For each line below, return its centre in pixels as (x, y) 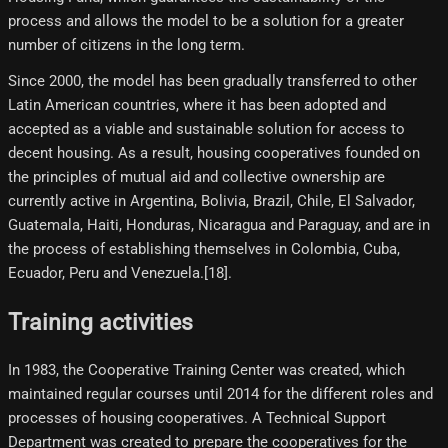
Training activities (100, 321)
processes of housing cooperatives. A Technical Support (197, 418)
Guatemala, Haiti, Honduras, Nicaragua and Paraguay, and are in (219, 224)
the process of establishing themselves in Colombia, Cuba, (204, 248)
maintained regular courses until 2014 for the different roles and (220, 394)
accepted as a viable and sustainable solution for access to (206, 128)
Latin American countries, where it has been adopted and (197, 104)
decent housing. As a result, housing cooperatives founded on (214, 152)
